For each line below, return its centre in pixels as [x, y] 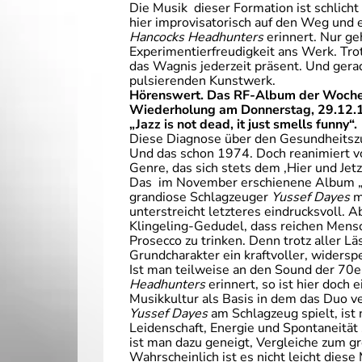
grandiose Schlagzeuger [200, 197]
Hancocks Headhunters [196, 37]
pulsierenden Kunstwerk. [202, 81]
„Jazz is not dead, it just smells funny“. [243, 124]
